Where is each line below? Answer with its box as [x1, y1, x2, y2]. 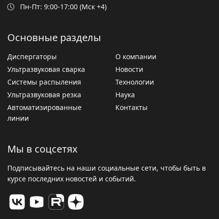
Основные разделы [7, 30, 101, 44]
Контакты [115, 102, 148, 112]
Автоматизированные [7, 102, 82, 112]
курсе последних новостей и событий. [7, 174, 136, 183]
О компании [115, 51, 156, 61]
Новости [115, 64, 143, 74]
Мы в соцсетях [7, 142, 78, 155]
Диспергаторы [7, 51, 57, 61]
